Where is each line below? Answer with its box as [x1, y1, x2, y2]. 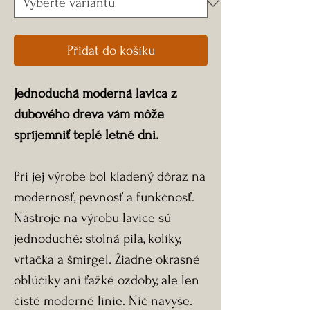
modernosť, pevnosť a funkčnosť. [14, 190, 194, 205]
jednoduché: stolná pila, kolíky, [14, 231, 181, 246]
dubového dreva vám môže [14, 107, 164, 122]
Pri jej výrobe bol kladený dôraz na [14, 169, 206, 184]
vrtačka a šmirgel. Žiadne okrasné [14, 252, 200, 267]
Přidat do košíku [66, 43, 155, 58]
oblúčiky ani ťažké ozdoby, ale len [14, 273, 199, 288]
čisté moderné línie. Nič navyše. [14, 293, 192, 309]
